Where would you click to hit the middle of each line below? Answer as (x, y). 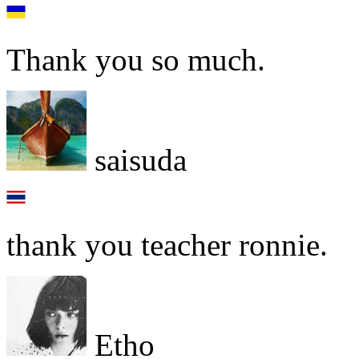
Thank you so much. (136, 60)
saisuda (137, 160)
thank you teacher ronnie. (167, 245)
